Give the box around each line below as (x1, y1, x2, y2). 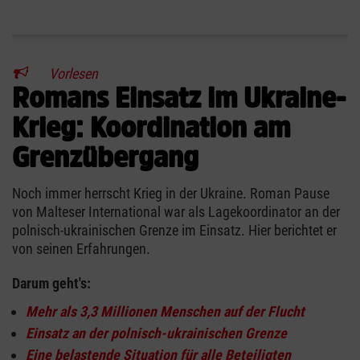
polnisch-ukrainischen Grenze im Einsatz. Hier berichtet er (12, 222, 337, 239)
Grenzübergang (12, 142, 198, 172)
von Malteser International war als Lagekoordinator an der (12, 203, 340, 221)
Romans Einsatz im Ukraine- (12, 83, 346, 112)
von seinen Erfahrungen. (12, 240, 150, 258)
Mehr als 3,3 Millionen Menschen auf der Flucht (26, 303, 305, 321)
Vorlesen (49, 65, 98, 83)
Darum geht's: (12, 275, 91, 292)
